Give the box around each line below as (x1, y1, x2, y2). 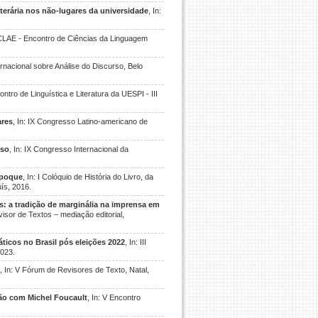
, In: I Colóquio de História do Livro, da (23, 172, 153, 181)
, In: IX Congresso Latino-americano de (13, 117, 148, 126)
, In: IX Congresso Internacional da (9, 145, 128, 153)
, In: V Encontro (87, 293, 141, 302)
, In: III (125, 238, 146, 246)
